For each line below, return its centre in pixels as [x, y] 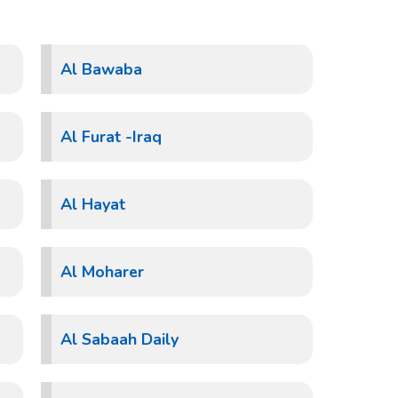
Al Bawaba [101, 69]
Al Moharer [102, 272]
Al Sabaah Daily [119, 339]
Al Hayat [93, 204]
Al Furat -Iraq [111, 137]
